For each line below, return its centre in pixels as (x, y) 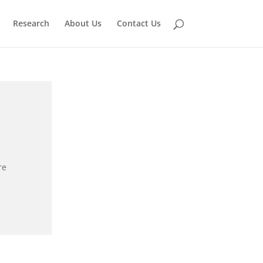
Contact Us (139, 23)
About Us (83, 23)
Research (31, 23)
